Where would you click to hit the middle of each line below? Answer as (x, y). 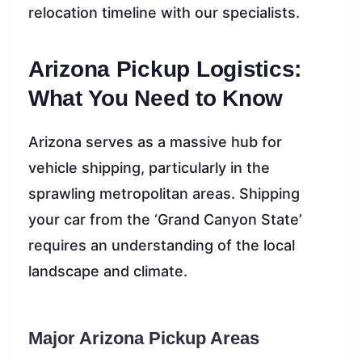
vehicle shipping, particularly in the (149, 167)
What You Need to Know (156, 98)
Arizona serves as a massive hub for (155, 141)
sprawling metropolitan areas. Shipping (164, 193)
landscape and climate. (108, 271)
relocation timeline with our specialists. (164, 12)
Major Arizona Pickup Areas (144, 338)
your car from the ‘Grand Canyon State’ (165, 219)
